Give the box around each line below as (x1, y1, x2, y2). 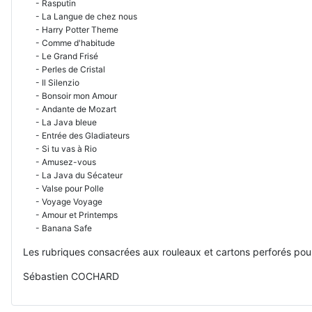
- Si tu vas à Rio (23, 143, 97, 154)
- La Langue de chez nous (23, 10, 137, 22)
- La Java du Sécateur (23, 169, 123, 180)
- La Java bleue (23, 116, 97, 127)
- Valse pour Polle (23, 182, 104, 194)
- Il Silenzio (23, 77, 79, 88)
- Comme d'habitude (23, 37, 115, 48)
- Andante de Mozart (23, 103, 116, 114)
